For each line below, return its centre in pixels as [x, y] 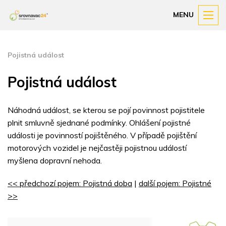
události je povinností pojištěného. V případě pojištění [102, 135]
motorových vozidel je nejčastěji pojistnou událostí [97, 148]
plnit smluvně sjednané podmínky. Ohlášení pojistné [99, 123]
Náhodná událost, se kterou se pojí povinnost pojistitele [106, 110]
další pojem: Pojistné [175, 183]
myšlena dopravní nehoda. [55, 161]
